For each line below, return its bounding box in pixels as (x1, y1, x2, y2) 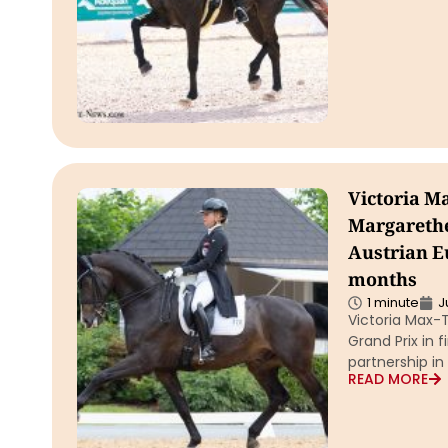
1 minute (366, 293, 419, 312)
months (347, 267, 417, 297)
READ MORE (347, 369, 428, 389)
